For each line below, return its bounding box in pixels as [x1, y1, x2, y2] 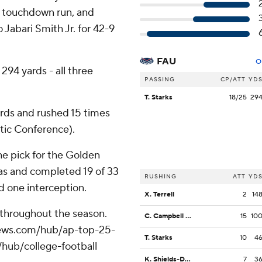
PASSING [144, 75, 175, 84]
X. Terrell [144, 190, 174, 199]
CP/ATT [220, 75, 246, 84]
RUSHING [144, 173, 177, 181]
